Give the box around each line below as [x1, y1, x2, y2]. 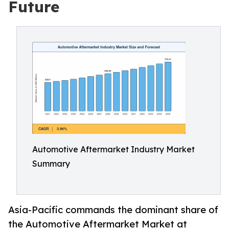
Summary [32, 158, 70, 169]
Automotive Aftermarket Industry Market [32, 144, 195, 154]
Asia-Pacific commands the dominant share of [8, 204, 218, 216]
